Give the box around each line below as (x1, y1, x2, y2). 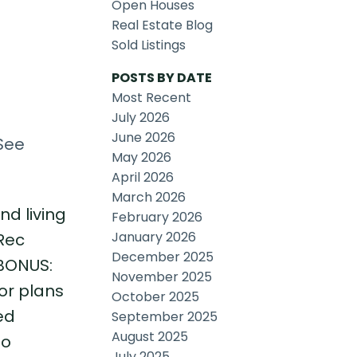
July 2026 (112, 108, 171, 127)
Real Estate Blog (112, 16, 214, 35)
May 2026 (112, 148, 172, 167)
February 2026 (112, 208, 203, 227)
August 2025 (112, 328, 189, 347)
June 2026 (112, 128, 176, 147)
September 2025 (112, 308, 218, 327)
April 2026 (112, 168, 175, 187)
